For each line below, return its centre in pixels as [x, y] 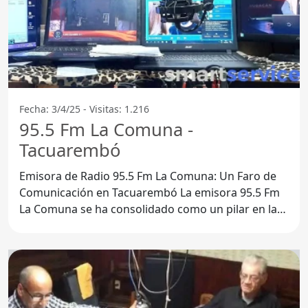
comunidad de [57, 225]
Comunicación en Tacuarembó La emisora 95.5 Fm [100, 192]
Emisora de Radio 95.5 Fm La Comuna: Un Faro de [148, 176]
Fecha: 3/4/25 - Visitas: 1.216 [84, 109]
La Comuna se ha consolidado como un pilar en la [148, 209]
